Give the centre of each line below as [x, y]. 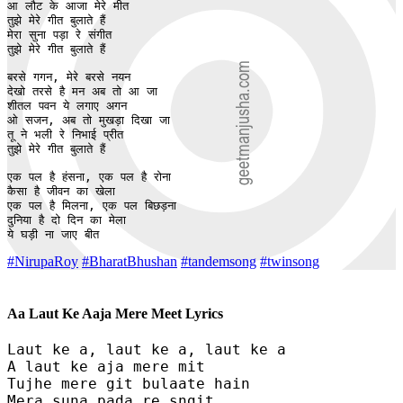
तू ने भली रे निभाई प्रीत [69, 135]
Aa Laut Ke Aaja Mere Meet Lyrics [115, 313]
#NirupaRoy [43, 262]
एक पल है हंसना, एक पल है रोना [89, 177]
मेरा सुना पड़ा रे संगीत [59, 35]
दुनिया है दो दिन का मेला [67, 220]
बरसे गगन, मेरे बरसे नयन [72, 77]
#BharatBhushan [130, 262]
